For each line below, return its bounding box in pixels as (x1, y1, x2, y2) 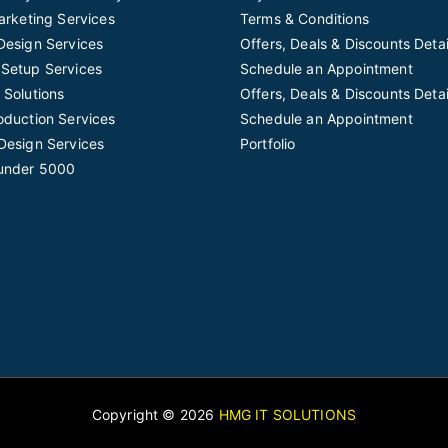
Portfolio (240, 135, 296, 152)
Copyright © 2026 (91, 406, 219, 423)
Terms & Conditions (240, 10, 369, 27)
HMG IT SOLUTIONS (218, 406, 357, 423)
